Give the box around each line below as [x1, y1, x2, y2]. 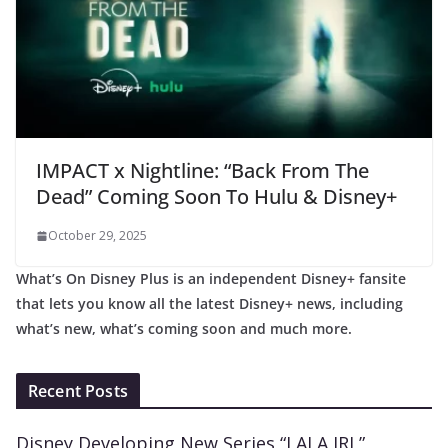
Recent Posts [28, 379, 128, 402]
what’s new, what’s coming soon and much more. [16, 318, 352, 338]
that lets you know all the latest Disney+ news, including [16, 293, 403, 313]
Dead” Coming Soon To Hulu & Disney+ [36, 182, 397, 210]
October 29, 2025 [48, 226, 147, 244]
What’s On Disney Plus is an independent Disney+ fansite [16, 268, 406, 288]
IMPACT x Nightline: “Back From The [36, 156, 369, 184]
